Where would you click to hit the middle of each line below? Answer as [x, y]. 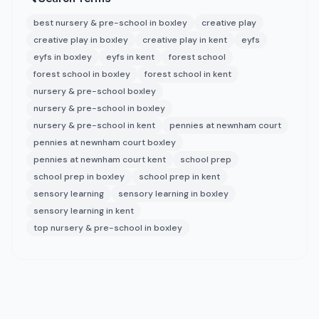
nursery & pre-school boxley [95, 91]
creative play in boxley [81, 40]
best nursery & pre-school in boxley [110, 23]
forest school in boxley [82, 74]
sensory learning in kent [84, 211]
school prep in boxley [79, 177]
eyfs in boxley [63, 57]
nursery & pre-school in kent [94, 125]
